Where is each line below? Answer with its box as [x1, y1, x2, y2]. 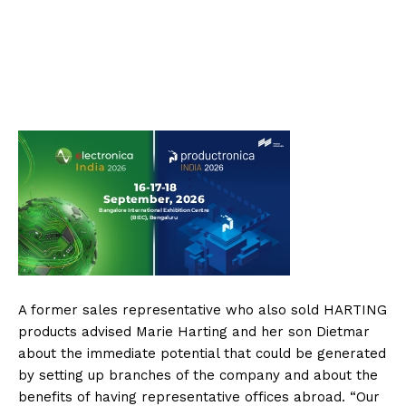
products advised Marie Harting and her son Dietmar [18, 324, 370, 341]
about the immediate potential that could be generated [18, 345, 386, 362]
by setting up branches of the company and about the [18, 367, 378, 384]
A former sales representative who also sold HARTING [18, 302, 387, 319]
